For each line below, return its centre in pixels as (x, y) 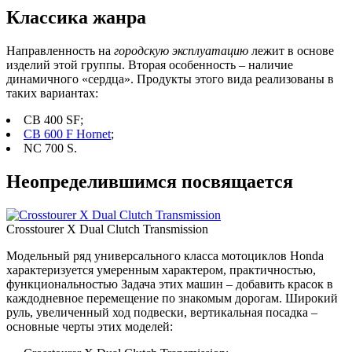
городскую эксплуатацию (181, 51)
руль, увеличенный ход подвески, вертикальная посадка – (162, 312)
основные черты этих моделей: (90, 326)
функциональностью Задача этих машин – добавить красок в (170, 284)
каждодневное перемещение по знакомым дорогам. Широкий (172, 298)
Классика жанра (76, 18)
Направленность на (60, 51)
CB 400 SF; (53, 120)
